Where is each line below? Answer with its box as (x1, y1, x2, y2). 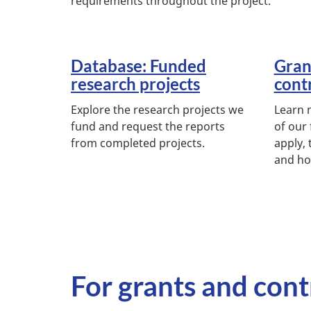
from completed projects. (71, 135, 205, 151)
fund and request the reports (71, 119, 225, 135)
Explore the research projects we (71, 102, 244, 118)
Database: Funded (71, 56, 206, 76)
